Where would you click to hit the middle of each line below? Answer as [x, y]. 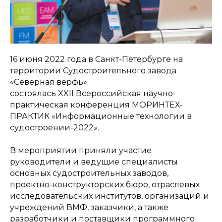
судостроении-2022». [55, 128]
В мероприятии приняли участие [81, 150]
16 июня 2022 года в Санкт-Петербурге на [96, 59]
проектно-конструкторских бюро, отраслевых [105, 185]
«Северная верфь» [49, 82]
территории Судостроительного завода [93, 71]
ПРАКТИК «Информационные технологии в [101, 116]
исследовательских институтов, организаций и [110, 196]
